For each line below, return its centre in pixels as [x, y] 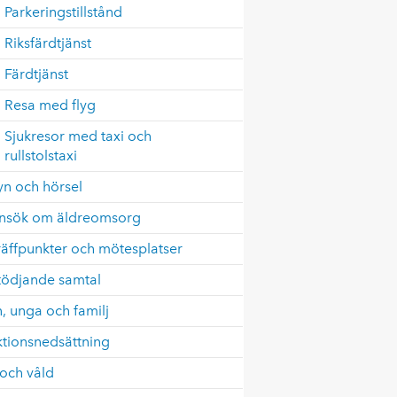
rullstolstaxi [41, 156]
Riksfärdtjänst [48, 43]
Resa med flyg [51, 105]
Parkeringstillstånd [64, 12]
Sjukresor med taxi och [78, 136]
